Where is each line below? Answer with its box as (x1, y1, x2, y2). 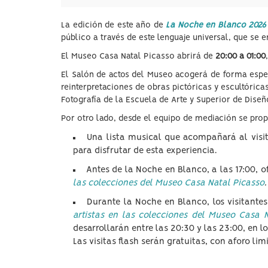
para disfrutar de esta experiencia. (73, 147, 217, 155)
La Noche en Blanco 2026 (166, 21, 267, 29)
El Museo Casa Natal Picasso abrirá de (61, 52, 215, 60)
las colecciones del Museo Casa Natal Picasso (73, 179, 264, 187)
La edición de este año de (61, 21, 166, 29)
